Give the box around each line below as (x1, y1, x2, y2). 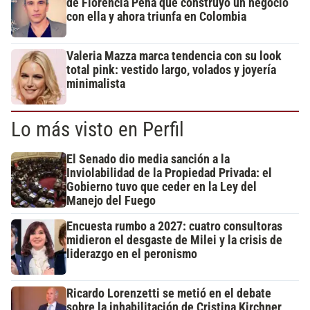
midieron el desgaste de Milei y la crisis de (66, 232, 282, 247)
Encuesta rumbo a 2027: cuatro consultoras (66, 219, 282, 233)
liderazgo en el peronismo (66, 246, 197, 261)
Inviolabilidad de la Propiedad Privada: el (66, 165, 272, 180)
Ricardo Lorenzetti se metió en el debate (66, 286, 271, 300)
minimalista (66, 76, 125, 91)
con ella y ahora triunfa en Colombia (66, 9, 246, 24)
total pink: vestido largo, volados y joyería (66, 62, 276, 77)
